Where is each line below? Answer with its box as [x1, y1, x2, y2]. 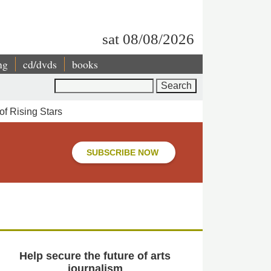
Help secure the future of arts [19, 250, 171, 262]
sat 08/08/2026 [102, 31, 194, 47]
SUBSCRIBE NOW [87, 148, 159, 157]
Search [54, 79, 85, 89]
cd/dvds [23, 57, 57, 71]
